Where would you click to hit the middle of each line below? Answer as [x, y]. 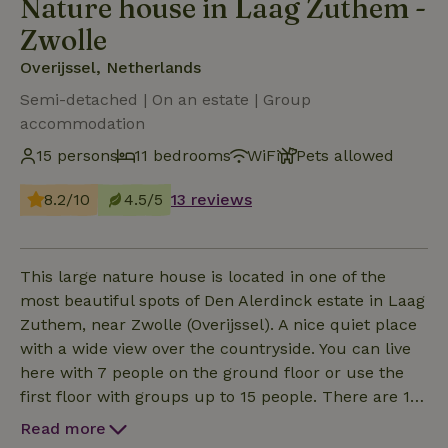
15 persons [77, 155]
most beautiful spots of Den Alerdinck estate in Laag [222, 300]
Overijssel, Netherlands [110, 67]
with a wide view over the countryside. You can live [215, 348]
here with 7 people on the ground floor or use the [212, 372]
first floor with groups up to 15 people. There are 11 [218, 396]
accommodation [82, 123]
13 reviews [211, 199]
